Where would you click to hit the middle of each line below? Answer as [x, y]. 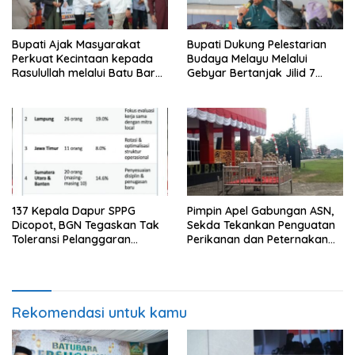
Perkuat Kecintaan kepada [82, 59]
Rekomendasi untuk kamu [99, 312]
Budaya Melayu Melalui [247, 59]
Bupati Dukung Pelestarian [257, 45]
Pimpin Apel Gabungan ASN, [260, 210]
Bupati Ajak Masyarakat [76, 45]
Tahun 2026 [218, 88]
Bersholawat [45, 88]
